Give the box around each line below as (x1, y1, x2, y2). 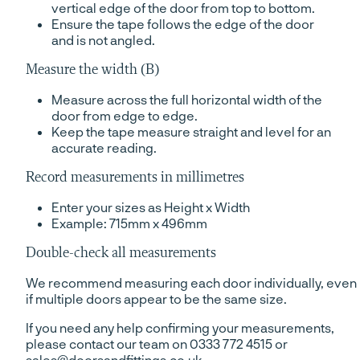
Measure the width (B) (26, 63, 159, 78)
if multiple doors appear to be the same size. (26, 291, 287, 307)
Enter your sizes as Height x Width (51, 199, 250, 215)
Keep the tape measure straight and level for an (51, 124, 331, 140)
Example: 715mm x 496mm (51, 215, 207, 231)
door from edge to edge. (51, 108, 198, 124)
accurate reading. (51, 140, 157, 156)
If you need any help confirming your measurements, (26, 320, 334, 336)
